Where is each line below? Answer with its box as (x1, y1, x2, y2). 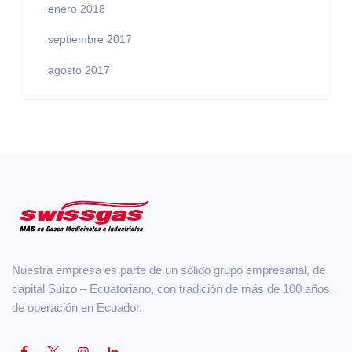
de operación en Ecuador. (12, 300, 142, 314)
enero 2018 (48, 2, 105, 15)
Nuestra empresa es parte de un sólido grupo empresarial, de (12, 262, 325, 277)
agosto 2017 (48, 63, 110, 76)
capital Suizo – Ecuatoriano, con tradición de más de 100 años (12, 281, 330, 295)
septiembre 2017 (48, 32, 132, 46)
